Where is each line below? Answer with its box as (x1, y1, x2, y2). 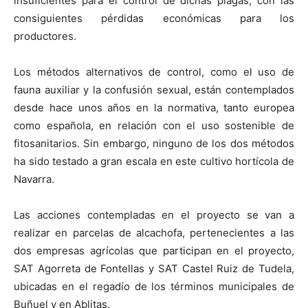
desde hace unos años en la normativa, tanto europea (14, 100, 294, 114)
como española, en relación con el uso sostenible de (14, 118, 294, 132)
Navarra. (14, 172, 54, 186)
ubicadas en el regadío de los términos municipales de (14, 279, 294, 293)
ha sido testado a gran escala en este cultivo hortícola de (14, 154, 294, 168)
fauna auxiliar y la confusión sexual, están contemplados (14, 82, 294, 96)
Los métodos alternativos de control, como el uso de (14, 65, 294, 78)
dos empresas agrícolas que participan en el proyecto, (14, 243, 294, 257)
